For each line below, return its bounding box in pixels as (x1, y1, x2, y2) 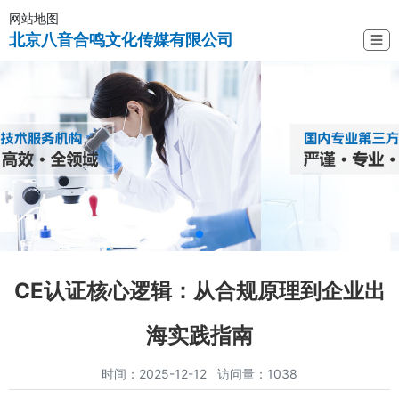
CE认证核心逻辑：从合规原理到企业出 (13, 278, 386, 305)
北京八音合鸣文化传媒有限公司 (9, 30, 233, 49)
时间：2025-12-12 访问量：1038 (102, 366, 297, 382)
